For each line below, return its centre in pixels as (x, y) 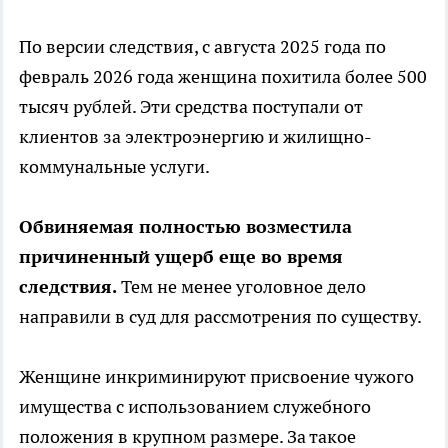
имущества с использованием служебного (195, 406)
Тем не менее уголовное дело (241, 286)
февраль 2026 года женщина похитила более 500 (223, 76)
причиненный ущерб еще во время (181, 256)
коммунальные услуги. (114, 166)
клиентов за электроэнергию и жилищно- (195, 136)
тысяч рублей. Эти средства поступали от (191, 106)
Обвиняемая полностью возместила (185, 226)
